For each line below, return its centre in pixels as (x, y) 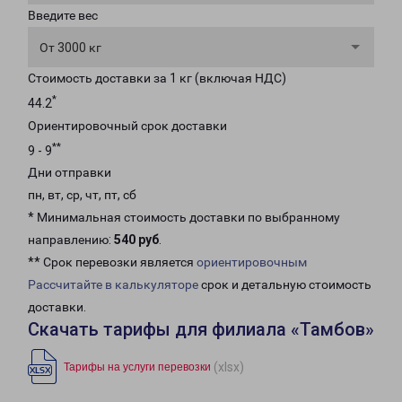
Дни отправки (70, 173)
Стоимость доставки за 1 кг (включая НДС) (157, 78)
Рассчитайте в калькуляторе (113, 285)
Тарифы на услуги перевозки (137, 367)
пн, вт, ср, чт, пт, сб (82, 195)
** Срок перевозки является (112, 262)
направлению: (71, 240)
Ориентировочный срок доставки (127, 125)
